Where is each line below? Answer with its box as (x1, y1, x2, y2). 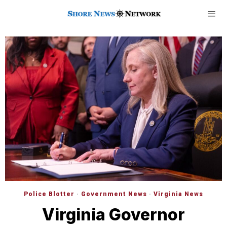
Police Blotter (24, 191, 74, 198)
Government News (81, 191, 147, 198)
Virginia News (154, 191, 203, 198)
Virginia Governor (42, 205, 185, 225)
